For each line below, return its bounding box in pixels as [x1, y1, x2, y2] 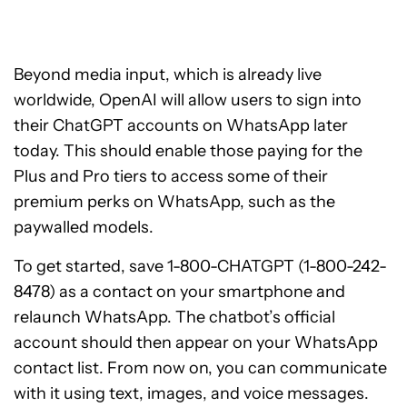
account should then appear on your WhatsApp [14, 333, 378, 352]
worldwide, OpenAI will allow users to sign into [14, 90, 362, 110]
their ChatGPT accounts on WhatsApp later [14, 115, 348, 135]
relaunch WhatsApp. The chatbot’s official [14, 307, 335, 327]
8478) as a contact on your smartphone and [14, 282, 345, 302]
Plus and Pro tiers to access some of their [14, 166, 328, 186]
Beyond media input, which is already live [14, 65, 322, 84]
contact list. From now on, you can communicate [14, 358, 387, 378]
